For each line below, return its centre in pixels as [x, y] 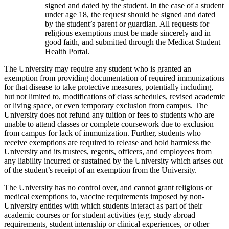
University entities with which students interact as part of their [103, 205]
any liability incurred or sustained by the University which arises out [113, 161]
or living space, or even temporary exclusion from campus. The [106, 105]
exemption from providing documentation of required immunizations [114, 78]
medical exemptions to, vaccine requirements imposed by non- [104, 196]
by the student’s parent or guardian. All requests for [127, 24]
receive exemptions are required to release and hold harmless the [107, 142]
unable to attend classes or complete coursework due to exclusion [109, 124]
